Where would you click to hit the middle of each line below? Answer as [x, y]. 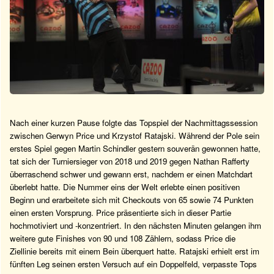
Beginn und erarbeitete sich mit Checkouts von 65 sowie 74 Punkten [131, 200]
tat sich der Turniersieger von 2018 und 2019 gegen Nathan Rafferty [130, 161]
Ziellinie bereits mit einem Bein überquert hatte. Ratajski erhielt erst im [135, 251]
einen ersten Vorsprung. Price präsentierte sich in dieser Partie [120, 213]
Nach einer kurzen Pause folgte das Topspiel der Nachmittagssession [134, 123]
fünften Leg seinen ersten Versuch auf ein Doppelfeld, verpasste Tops [133, 264]
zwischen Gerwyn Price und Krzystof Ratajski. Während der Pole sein [135, 136]
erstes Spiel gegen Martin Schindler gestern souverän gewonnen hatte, [135, 149]
